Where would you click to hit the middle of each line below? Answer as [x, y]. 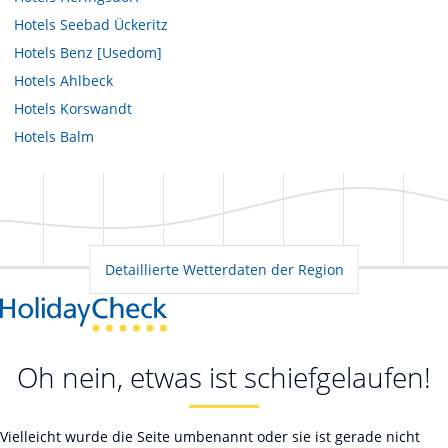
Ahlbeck [86, 80]
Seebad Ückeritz [114, 24]
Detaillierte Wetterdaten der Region [224, 269]
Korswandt [96, 108]
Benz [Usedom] [111, 52]
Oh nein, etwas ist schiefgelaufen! [224, 377]
